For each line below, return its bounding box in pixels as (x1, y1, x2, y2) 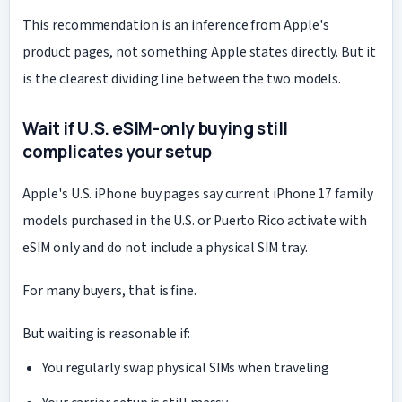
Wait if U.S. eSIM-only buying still (22, 117, 289, 141)
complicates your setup (22, 140, 213, 164)
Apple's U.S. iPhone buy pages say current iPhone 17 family (22, 183, 373, 204)
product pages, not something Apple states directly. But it (22, 42, 376, 63)
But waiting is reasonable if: (22, 324, 191, 345)
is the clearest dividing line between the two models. (22, 69, 342, 90)
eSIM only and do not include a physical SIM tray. (22, 237, 308, 258)
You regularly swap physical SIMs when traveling (41, 357, 330, 378)
